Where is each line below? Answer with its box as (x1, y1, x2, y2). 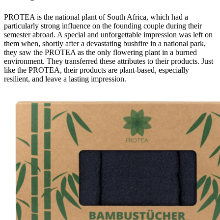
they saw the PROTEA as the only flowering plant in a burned (4, 48, 197, 56)
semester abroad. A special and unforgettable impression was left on (4, 30, 213, 39)
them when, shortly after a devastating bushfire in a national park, (4, 39, 206, 48)
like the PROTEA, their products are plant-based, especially (4, 65, 189, 74)
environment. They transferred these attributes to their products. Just (4, 56, 213, 65)
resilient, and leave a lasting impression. (4, 74, 126, 83)
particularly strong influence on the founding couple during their (4, 21, 202, 30)
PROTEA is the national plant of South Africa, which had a (4, 12, 188, 21)
